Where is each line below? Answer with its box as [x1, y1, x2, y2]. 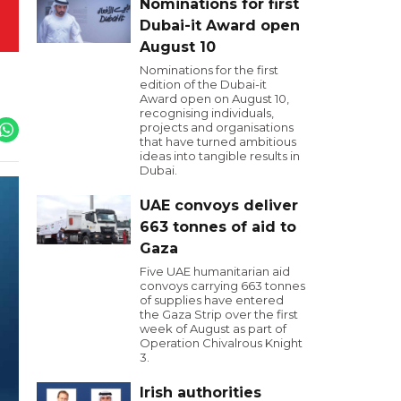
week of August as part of [140, 321, 286, 336]
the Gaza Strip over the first [140, 307, 298, 321]
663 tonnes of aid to [140, 218, 296, 235]
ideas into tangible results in [140, 149, 300, 163]
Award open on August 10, [140, 91, 289, 106]
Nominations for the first [140, 63, 278, 77]
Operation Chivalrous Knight [140, 336, 303, 350]
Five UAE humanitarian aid [140, 264, 290, 278]
